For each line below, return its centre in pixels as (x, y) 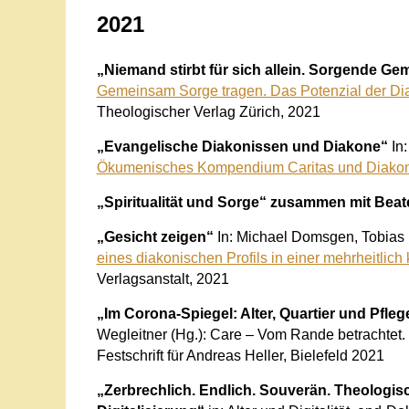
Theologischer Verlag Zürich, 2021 (208, 111)
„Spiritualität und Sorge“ (181, 202)
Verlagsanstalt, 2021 (163, 278)
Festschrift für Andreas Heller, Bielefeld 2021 (240, 355)
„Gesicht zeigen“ (157, 236)
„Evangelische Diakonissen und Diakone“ (244, 146)
